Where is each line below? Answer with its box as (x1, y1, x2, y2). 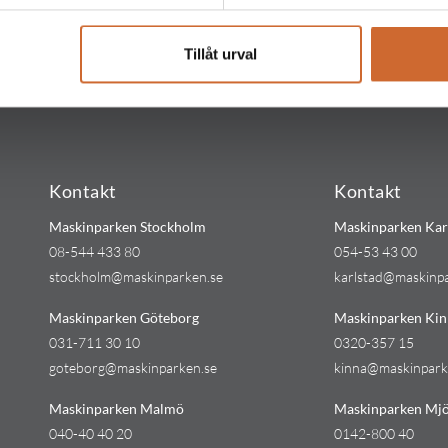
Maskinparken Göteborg (49, 309, 199, 327)
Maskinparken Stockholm (49, 218, 206, 236)
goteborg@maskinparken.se (49, 359, 217, 377)
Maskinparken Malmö (49, 400, 184, 418)
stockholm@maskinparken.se (49, 268, 223, 286)
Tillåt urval (184, 45, 258, 63)
